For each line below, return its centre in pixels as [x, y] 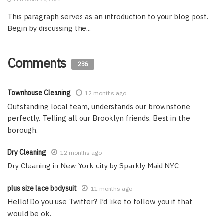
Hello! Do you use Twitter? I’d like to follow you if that [100, 201]
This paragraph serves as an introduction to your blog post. [108, 16]
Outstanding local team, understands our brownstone [99, 106]
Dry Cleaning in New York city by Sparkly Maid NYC [93, 165]
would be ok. [29, 213]
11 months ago [111, 188]
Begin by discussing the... [49, 28]
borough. [23, 130]
